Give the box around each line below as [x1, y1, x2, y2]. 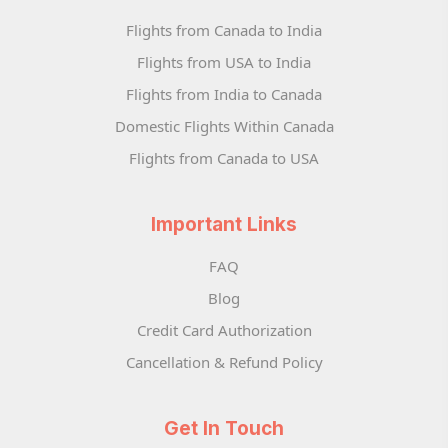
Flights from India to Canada [126, 84, 322, 105]
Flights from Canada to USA [129, 148, 319, 169]
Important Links [151, 213, 297, 237]
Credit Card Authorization [136, 320, 312, 341]
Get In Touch [164, 417, 284, 441]
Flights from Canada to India [126, 20, 322, 41]
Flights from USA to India [137, 52, 311, 73]
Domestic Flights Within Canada [114, 116, 334, 137]
